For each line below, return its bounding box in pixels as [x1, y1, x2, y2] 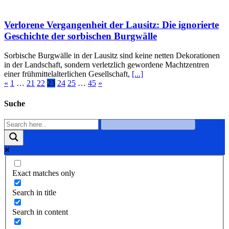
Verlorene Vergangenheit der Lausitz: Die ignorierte [4, 19, 219, 30]
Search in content [12, 208, 68, 217]
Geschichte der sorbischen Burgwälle [4, 30, 157, 41]
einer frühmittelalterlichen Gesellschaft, [4, 70, 132, 79]
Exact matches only [12, 169, 75, 178]
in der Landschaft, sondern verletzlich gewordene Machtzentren [4, 60, 209, 70]
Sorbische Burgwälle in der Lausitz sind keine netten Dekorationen [4, 51, 220, 60]
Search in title [12, 188, 56, 197]
